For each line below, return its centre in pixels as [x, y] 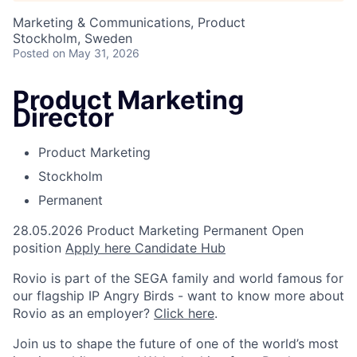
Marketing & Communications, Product [129, 22]
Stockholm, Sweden [73, 38]
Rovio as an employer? [83, 314]
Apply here [98, 248]
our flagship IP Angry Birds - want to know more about [178, 296]
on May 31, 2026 [96, 53]
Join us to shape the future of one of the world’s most [176, 344]
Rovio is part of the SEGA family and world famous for [178, 279]
